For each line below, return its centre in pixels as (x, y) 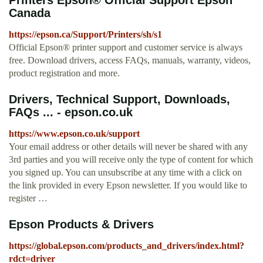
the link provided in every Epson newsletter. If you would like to (128, 186)
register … (28, 198)
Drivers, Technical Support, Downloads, (119, 100)
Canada (30, 13)
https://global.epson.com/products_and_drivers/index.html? (127, 246)
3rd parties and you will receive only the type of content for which (131, 160)
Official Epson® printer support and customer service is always (126, 48)
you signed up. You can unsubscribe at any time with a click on (125, 173)
